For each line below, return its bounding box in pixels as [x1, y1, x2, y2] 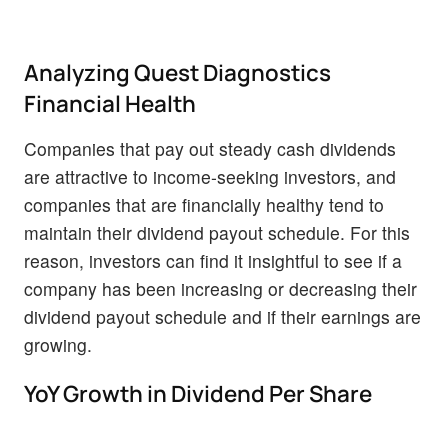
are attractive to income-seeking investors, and [24, 164, 396, 190]
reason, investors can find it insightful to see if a [24, 248, 402, 274]
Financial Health [24, 88, 196, 120]
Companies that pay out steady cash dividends [24, 136, 396, 162]
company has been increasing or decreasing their [24, 276, 417, 302]
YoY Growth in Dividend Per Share [24, 378, 372, 410]
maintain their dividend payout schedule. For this [24, 220, 410, 246]
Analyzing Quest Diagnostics [24, 57, 331, 89]
